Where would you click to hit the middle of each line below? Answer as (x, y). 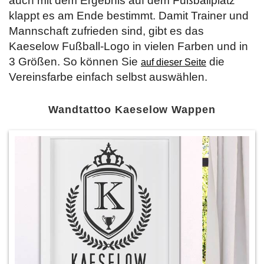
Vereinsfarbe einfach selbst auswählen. (108, 77)
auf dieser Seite (174, 62)
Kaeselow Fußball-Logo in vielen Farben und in (128, 46)
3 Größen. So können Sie (75, 61)
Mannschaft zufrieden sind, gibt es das (106, 31)
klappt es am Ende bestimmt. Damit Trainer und (129, 15)
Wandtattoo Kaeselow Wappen (132, 109)
